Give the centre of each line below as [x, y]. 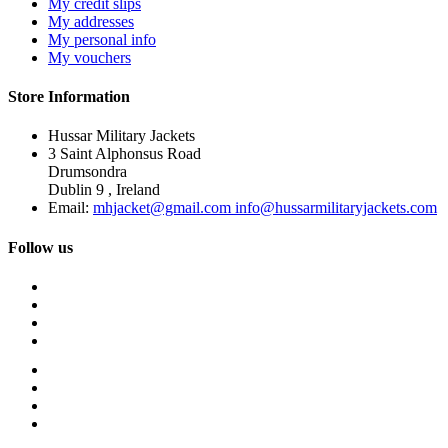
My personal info [102, 39]
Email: [70, 208]
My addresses [91, 21]
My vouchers [89, 57]
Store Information [69, 97]
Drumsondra [87, 172]
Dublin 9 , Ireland [104, 190]
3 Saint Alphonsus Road [124, 154]
